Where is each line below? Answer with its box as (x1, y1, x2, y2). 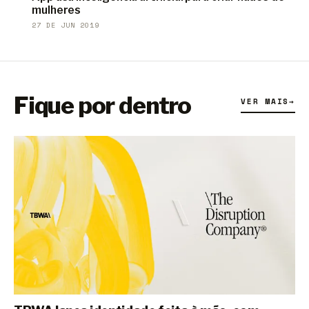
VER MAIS (241, 95, 290, 107)
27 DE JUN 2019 (32, 19, 100, 30)
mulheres (32, 3, 81, 17)
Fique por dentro (14, 90, 191, 119)
